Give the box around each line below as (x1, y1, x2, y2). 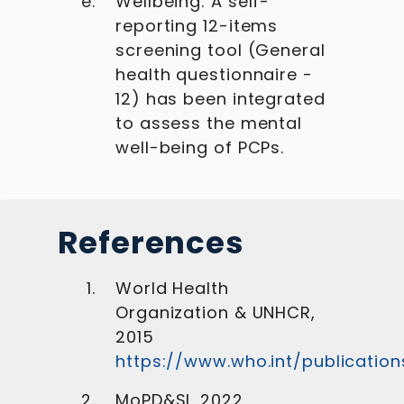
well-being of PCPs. (115, 136, 285, 159)
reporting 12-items (115, 14, 279, 37)
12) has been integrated (115, 87, 326, 110)
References (58, 221, 244, 264)
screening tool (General (115, 39, 326, 61)
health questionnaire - (115, 63, 313, 86)
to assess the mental (115, 112, 302, 134)
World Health (115, 277, 229, 299)
